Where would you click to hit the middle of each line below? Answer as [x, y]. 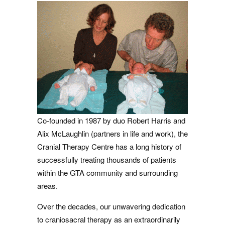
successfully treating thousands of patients [107, 159]
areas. [47, 186]
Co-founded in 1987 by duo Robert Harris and [111, 120]
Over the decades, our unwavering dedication [111, 206]
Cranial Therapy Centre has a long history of [109, 146]
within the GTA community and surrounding [107, 173]
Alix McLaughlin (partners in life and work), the [113, 133]
